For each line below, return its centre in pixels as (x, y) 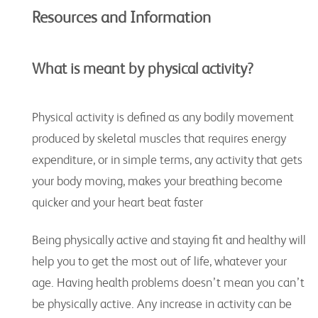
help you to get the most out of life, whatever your (159, 261)
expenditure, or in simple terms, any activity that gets (167, 160)
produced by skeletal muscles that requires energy (159, 139)
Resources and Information (121, 17)
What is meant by (90, 69)
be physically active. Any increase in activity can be (162, 303)
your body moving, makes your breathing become (157, 181)
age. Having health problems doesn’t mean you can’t (168, 282)
